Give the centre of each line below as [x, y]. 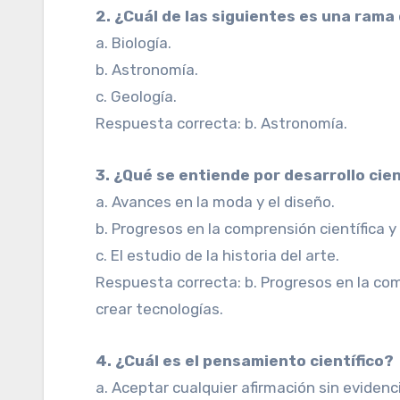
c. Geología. [137, 96]
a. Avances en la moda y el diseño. [216, 202]
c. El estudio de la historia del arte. [218, 255]
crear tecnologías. [160, 309]
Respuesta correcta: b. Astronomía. [222, 123]
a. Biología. [134, 43]
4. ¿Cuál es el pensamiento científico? [253, 361]
